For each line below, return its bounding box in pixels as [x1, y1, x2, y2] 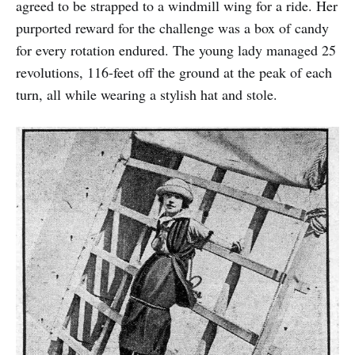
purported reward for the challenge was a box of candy [16, 18, 329, 38]
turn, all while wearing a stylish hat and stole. [16, 85, 277, 105]
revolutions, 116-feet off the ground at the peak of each [16, 63, 332, 82]
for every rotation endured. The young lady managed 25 [16, 40, 336, 60]
